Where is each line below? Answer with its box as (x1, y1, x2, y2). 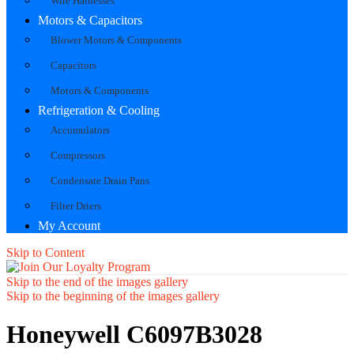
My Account (38, 218, 100, 232)
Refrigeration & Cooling (38, 103, 160, 117)
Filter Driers (51, 199, 101, 212)
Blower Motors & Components (51, 33, 182, 46)
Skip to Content (6, 245, 85, 259)
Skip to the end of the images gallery (6, 274, 188, 288)
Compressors (51, 149, 105, 161)
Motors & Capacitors (38, 13, 142, 27)
